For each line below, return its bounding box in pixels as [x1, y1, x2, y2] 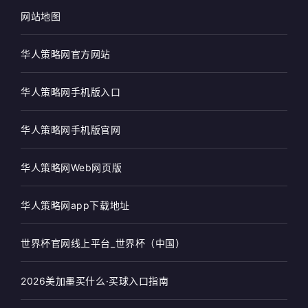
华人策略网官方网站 [21, 48, 111, 60]
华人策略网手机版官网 [21, 124, 121, 136]
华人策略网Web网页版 [21, 162, 122, 174]
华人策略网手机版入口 [21, 86, 121, 98]
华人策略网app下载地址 [21, 199, 130, 212]
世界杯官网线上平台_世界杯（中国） [21, 237, 186, 250]
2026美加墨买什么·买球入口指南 [21, 275, 169, 287]
